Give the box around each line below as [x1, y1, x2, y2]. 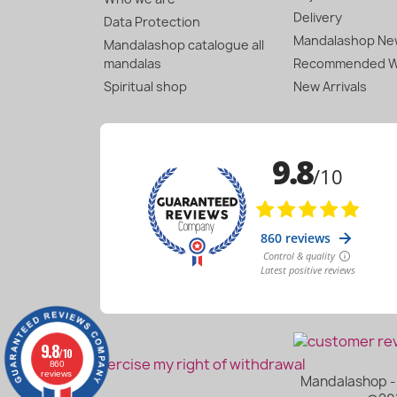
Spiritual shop [104, 77, 187, 95]
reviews [41, 368, 74, 378]
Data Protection [104, 12, 200, 30]
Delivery [292, 8, 342, 26]
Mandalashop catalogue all [104, 35, 264, 53]
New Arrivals [292, 77, 367, 95]
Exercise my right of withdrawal [90, 354, 306, 374]
